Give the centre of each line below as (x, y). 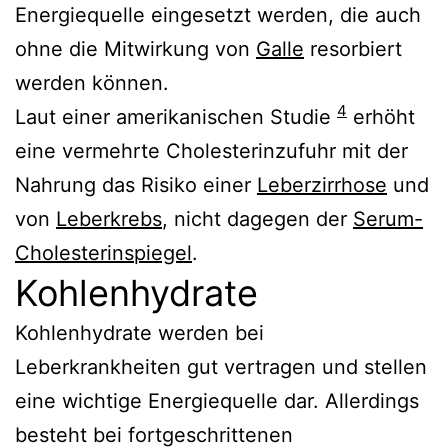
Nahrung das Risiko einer (136, 184)
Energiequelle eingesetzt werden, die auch (218, 14)
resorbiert (353, 48)
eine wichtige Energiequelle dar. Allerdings (217, 400)
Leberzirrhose (322, 184)
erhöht (381, 116)
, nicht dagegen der (257, 218)
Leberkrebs (109, 218)
